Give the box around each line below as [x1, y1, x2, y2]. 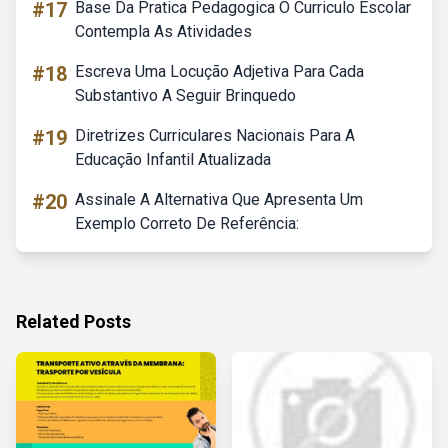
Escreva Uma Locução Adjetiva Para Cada [75, 62, 364, 81]
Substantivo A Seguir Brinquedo [75, 86, 296, 105]
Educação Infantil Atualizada [75, 150, 271, 169]
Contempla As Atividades [75, 22, 252, 41]
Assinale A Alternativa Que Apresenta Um [75, 190, 363, 209]
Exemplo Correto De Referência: [75, 214, 299, 233]
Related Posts [16, 311, 131, 332]
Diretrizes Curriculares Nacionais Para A [75, 126, 355, 145]
